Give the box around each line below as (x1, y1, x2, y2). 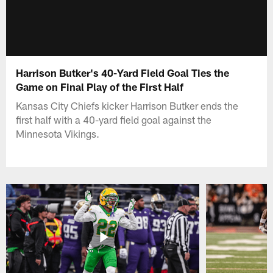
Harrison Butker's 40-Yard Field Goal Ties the (16, 66, 230, 79)
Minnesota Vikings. (16, 127, 100, 140)
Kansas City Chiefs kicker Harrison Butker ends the (16, 99, 239, 112)
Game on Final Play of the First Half (16, 80, 184, 93)
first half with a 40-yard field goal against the (16, 113, 212, 126)
